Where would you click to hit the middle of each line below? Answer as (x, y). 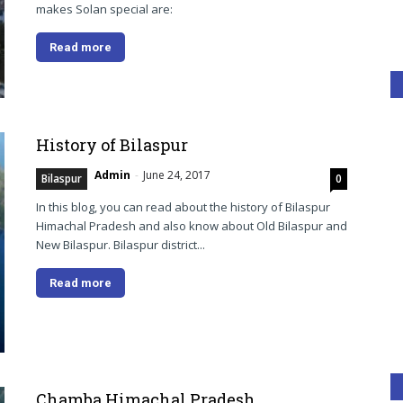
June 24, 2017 (177, 175)
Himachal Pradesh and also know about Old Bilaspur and (192, 226)
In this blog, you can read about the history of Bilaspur (183, 207)
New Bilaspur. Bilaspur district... (121, 245)
